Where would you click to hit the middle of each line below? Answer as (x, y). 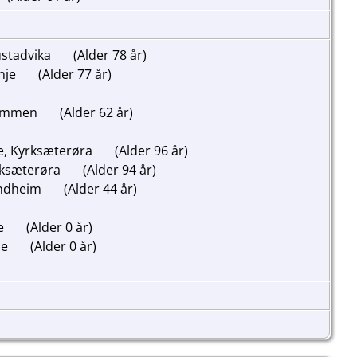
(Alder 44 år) (99, 188)
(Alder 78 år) (108, 55)
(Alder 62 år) (95, 112)
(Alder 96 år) (150, 150)
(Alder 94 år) (118, 169)
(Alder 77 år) (73, 74)
